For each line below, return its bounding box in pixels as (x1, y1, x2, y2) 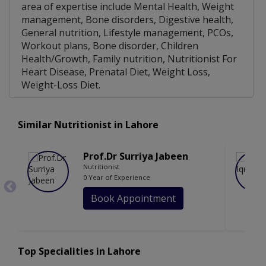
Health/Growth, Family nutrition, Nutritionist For (21, 52, 237, 66)
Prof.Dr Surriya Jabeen (83, 150, 188, 163)
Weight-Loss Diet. (21, 78, 100, 92)
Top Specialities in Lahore (18, 245, 141, 258)
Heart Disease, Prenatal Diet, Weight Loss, (21, 65, 210, 79)
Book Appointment (91, 192, 176, 205)
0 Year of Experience (83, 173, 150, 182)
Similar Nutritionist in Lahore (18, 118, 159, 132)
